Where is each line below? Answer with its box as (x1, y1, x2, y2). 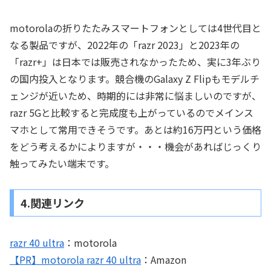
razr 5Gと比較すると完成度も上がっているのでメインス (10, 105, 253, 120)
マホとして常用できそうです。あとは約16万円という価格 (10, 122, 261, 137)
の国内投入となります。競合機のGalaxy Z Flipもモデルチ (10, 71, 260, 86)
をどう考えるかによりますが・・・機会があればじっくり (10, 139, 261, 154)
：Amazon (141, 252, 186, 267)
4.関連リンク (20, 195, 85, 211)
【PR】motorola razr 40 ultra (10, 252, 141, 267)
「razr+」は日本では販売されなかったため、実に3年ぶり (10, 54, 261, 69)
